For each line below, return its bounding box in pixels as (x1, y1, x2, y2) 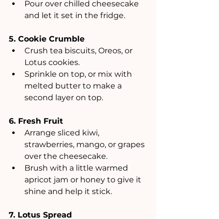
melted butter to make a (24, 81, 124, 90)
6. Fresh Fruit (9, 116, 63, 126)
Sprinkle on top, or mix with (24, 69, 134, 79)
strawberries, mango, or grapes (24, 139, 147, 149)
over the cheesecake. (24, 151, 108, 161)
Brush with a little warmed (24, 163, 130, 173)
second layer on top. (24, 92, 103, 102)
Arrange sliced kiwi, (24, 128, 101, 137)
